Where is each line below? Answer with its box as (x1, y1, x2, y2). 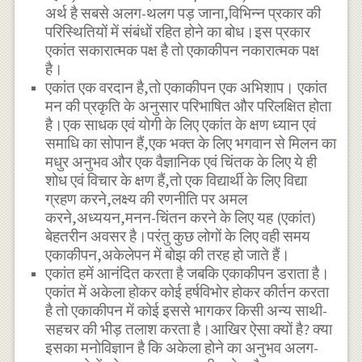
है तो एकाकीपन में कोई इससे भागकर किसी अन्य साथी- (45, 301, 328, 321)
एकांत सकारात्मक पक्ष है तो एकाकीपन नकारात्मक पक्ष (45, 41, 320, 61)
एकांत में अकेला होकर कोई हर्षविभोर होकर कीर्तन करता (45, 283, 330, 302)
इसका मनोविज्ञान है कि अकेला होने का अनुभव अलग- (45, 339, 319, 358)
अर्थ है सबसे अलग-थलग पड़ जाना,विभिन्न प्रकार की (45, 4, 322, 23)
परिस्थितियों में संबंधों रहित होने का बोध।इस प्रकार (45, 23, 311, 42)
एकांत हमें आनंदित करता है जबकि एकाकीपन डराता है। (45, 264, 330, 284)
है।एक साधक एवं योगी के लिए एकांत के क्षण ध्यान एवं (45, 116, 317, 135)
